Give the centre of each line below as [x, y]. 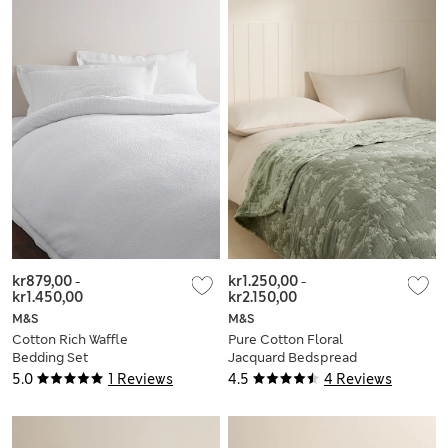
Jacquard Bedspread [292, 358]
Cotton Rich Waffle [70, 340]
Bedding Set [50, 358]
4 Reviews [358, 379]
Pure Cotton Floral [285, 340]
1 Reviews [140, 379]
